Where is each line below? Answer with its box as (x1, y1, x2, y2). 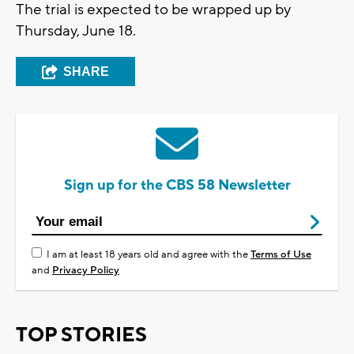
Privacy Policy (52, 263, 119, 277)
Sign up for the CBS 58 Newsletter (63, 175, 291, 194)
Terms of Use (250, 247, 311, 261)
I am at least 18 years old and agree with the (47, 247, 250, 261)
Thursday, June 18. (16, 21, 139, 40)
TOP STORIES (16, 322, 147, 348)
